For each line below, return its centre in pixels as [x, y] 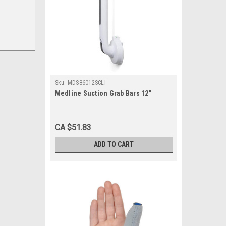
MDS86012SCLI [87, 83]
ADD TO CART [114, 144]
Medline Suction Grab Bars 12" [103, 93]
